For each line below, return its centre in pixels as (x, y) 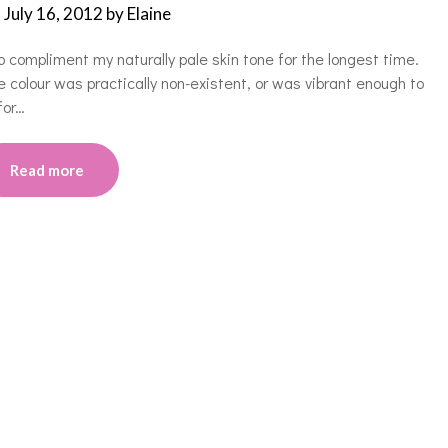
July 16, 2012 (53, 13)
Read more (47, 170)
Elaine (148, 13)
